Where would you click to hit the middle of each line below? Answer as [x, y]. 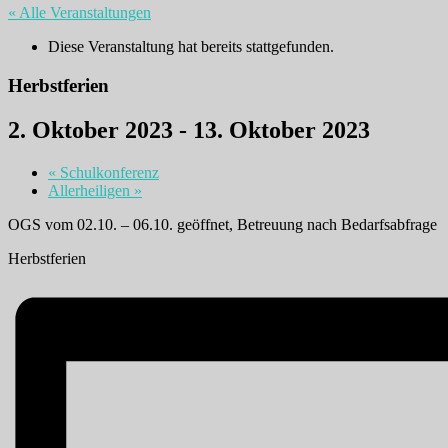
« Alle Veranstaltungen [79, 12]
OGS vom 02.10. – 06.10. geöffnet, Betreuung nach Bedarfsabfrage [222, 224]
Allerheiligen [91, 190]
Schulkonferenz [107, 172]
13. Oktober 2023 [281, 129]
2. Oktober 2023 [90, 129]
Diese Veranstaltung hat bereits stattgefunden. [191, 46]
